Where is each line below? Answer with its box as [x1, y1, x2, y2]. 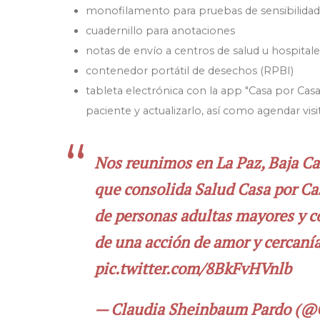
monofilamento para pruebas [85, 4, 245, 18]
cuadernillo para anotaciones [85, 24, 235, 38]
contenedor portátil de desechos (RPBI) [85, 64, 294, 78]
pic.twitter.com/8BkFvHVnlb [94, 258, 291, 279]
